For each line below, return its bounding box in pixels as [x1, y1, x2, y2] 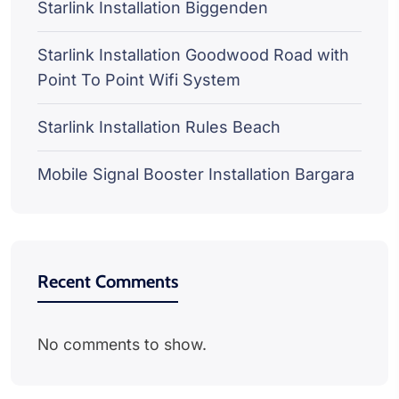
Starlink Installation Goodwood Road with [37, 45, 349, 64]
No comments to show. [37, 334, 207, 354]
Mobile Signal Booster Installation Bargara [37, 164, 354, 183]
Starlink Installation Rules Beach [37, 117, 281, 136]
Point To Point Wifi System [37, 69, 240, 89]
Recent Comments [37, 270, 178, 292]
